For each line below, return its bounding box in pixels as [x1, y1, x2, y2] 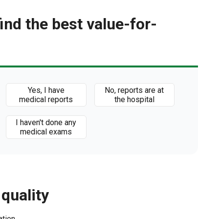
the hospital [114, 95, 154, 104]
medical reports [19, 95, 73, 104]
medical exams [20, 127, 72, 136]
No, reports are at [105, 86, 164, 95]
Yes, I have [27, 86, 65, 95]
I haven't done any [16, 118, 77, 127]
